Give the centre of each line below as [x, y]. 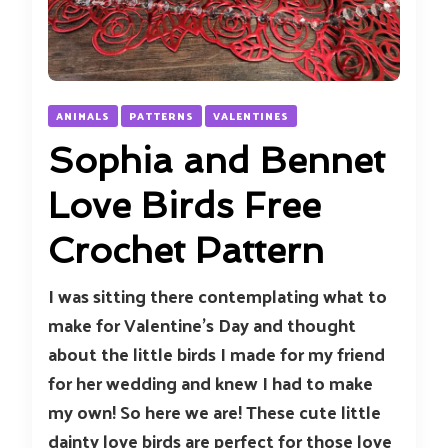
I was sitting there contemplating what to [217, 295]
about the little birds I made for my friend [216, 353]
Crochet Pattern [186, 250]
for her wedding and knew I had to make [210, 382]
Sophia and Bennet [216, 160]
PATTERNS [161, 116]
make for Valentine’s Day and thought [202, 324]
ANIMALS [83, 116]
